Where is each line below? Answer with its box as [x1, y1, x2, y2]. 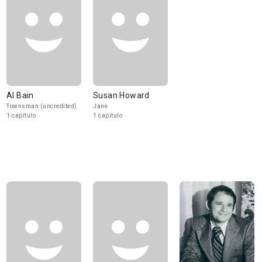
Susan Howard [93, 91, 150, 100]
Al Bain [6, 91, 34, 100]
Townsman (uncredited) [6, 103, 77, 109]
